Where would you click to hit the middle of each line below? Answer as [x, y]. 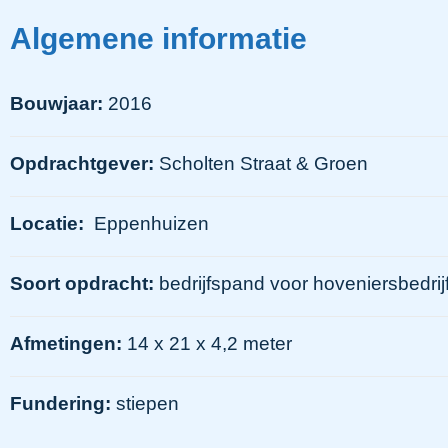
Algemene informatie [158, 38]
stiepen [145, 403]
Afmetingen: [66, 343]
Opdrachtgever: [82, 163]
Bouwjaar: [56, 103]
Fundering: [60, 403]
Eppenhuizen [151, 223]
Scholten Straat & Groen [261, 163]
